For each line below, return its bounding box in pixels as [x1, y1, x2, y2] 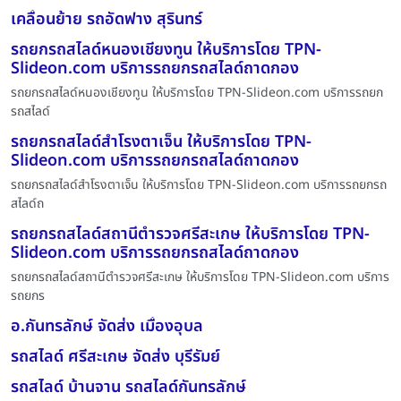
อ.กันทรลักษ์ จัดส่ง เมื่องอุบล [11, 314, 203, 338]
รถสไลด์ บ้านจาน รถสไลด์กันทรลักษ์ [11, 375, 246, 399]
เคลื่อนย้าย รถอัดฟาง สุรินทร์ [11, 7, 202, 31]
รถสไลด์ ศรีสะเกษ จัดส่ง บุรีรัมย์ [11, 345, 220, 369]
